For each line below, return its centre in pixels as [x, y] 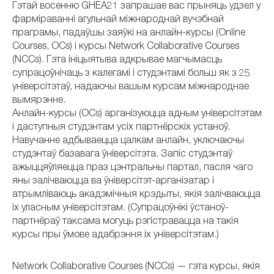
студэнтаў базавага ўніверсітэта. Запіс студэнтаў [122, 155]
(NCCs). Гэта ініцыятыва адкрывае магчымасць [117, 61]
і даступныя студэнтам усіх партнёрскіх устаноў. [121, 128]
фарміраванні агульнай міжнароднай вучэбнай [118, 20]
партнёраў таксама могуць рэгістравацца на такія [125, 222]
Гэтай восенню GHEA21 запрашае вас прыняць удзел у [136, 7]
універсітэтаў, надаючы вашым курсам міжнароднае [131, 87]
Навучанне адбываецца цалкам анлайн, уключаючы [128, 141]
